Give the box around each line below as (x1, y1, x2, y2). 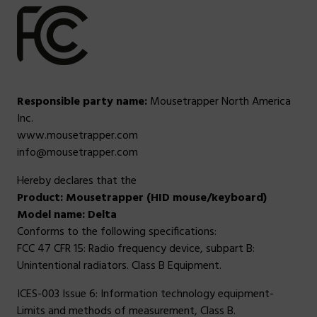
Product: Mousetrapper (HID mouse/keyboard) (17, 189, 267, 208)
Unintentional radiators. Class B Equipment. (17, 257, 221, 276)
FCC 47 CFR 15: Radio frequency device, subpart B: (17, 240, 255, 259)
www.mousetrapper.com (17, 127, 138, 146)
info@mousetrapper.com (17, 144, 138, 163)
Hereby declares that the (17, 172, 137, 191)
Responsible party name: (17, 93, 147, 112)
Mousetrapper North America (147, 93, 291, 112)
